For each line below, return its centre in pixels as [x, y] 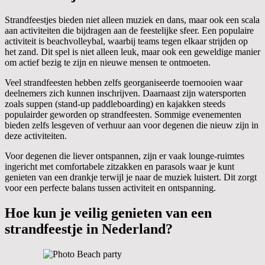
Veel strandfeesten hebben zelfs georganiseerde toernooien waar [124, 82]
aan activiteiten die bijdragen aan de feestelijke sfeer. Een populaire [129, 30]
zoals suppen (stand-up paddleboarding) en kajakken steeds [115, 104]
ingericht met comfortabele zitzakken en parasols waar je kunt [119, 166]
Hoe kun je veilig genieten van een [108, 213]
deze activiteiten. [36, 135]
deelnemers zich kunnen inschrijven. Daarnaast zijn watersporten [125, 93]
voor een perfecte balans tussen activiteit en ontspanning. [110, 188]
